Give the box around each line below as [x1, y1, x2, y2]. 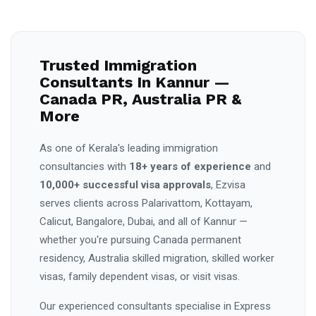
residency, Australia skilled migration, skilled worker [39, 251, 274, 265]
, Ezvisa [211, 178, 245, 191]
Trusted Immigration [39, 56, 197, 74]
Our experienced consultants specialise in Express [39, 299, 271, 312]
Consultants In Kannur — [39, 73, 230, 91]
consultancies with [39, 159, 129, 173]
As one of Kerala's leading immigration [39, 141, 218, 154]
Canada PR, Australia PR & [39, 90, 241, 108]
